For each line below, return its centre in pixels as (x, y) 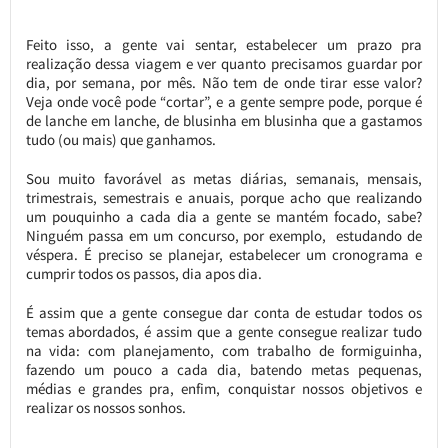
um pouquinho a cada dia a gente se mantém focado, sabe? (224, 217)
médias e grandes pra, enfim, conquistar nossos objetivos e (224, 389)
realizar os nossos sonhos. (105, 408)
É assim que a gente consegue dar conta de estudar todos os (224, 313)
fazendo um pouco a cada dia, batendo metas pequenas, (224, 370)
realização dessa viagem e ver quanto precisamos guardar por (224, 64)
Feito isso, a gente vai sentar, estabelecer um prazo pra (224, 45)
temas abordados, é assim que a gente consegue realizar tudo (224, 332)
